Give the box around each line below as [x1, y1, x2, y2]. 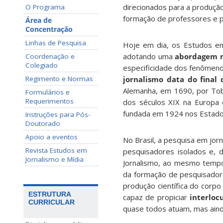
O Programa [25, 2, 65, 11]
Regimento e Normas [25, 74, 93, 83]
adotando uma [123, 51, 175, 62]
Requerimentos [25, 97, 74, 106]
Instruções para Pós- [25, 110, 90, 119]
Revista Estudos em [25, 146, 87, 155]
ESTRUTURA [28, 190, 71, 199]
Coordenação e [25, 52, 75, 61]
